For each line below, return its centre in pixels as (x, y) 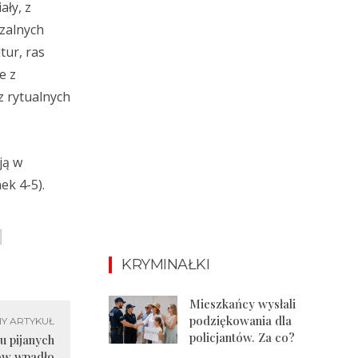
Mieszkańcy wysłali (243, 303)
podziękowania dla (241, 320)
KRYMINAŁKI (165, 264)
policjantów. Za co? (243, 337)
